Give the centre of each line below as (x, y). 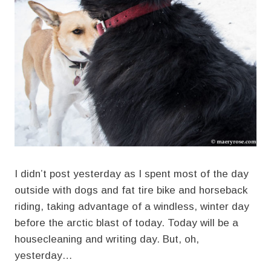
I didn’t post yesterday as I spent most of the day (132, 174)
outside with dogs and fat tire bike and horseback (131, 190)
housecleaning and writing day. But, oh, (107, 239)
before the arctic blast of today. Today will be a (126, 223)
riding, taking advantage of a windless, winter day (132, 206)
